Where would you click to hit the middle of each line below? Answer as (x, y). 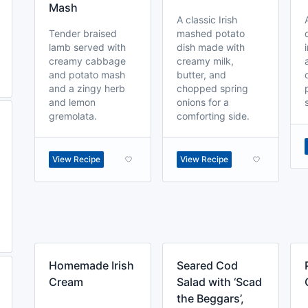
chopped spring (212, 88)
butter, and (201, 75)
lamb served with (87, 47)
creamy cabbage (87, 61)
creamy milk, (205, 61)
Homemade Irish (91, 265)
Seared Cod (207, 265)
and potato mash (87, 75)
